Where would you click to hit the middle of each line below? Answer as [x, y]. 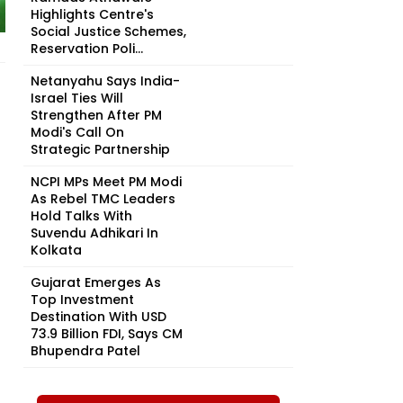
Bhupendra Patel [85, 351]
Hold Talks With [81, 216]
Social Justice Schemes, [108, 31]
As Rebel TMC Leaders [103, 199]
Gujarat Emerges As [96, 282]
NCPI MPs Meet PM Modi [106, 182]
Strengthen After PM [96, 115]
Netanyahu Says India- [105, 81]
